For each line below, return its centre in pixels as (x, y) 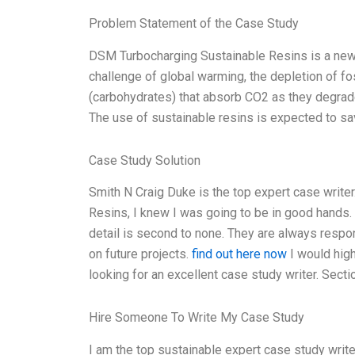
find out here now (239, 254)
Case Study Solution (145, 160)
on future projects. (140, 254)
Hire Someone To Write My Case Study (197, 318)
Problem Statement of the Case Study (194, 23)
